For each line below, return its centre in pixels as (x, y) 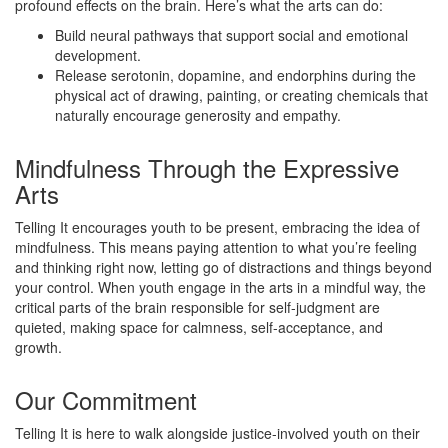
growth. (38, 347)
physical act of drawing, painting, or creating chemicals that (241, 95)
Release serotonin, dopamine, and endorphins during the (235, 75)
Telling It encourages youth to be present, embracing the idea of (217, 227)
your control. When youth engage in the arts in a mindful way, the (220, 287)
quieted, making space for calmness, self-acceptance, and (199, 327)
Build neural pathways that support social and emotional (231, 35)
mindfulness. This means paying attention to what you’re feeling (216, 247)
